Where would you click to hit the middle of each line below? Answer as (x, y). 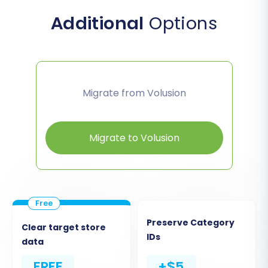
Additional (97, 23)
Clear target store (64, 227)
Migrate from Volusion (134, 93)
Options (181, 23)
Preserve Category (191, 222)
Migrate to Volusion (134, 138)
